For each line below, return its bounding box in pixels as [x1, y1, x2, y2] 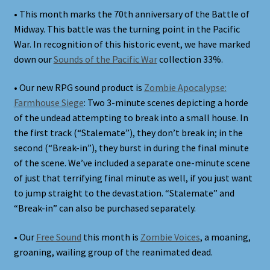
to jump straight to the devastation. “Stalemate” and [13, 187, 234, 199]
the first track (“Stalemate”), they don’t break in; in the [13, 127, 243, 139]
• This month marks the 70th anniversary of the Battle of [13, 7, 250, 20]
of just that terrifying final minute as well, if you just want [13, 172, 253, 184]
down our [13, 52, 54, 65]
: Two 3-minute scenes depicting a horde [83, 96, 248, 109]
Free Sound [36, 231, 81, 243]
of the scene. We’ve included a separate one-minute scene [13, 157, 250, 169]
